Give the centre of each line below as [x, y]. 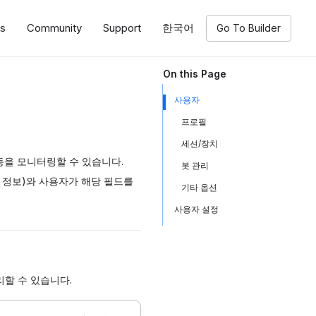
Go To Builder [249, 28]
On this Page [195, 74]
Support [122, 28]
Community [55, 28]
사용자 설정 [196, 209]
